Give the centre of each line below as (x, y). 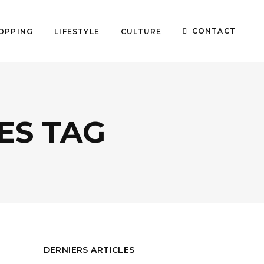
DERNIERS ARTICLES (89, 250)
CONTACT (214, 31)
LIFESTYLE (77, 31)
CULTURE (141, 31)
